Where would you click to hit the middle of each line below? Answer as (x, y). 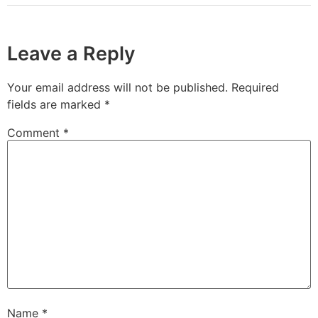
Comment (35, 132)
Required (255, 87)
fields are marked (56, 104)
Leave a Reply (71, 53)
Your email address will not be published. (117, 87)
